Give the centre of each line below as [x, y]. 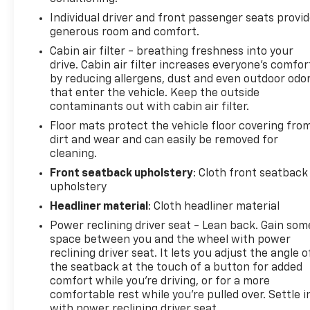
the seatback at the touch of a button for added [176, 267]
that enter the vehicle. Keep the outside [155, 93]
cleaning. [74, 154]
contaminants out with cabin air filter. [150, 107]
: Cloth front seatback [251, 173]
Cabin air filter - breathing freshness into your [172, 52]
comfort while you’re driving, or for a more [160, 281]
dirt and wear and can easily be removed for [164, 140]
